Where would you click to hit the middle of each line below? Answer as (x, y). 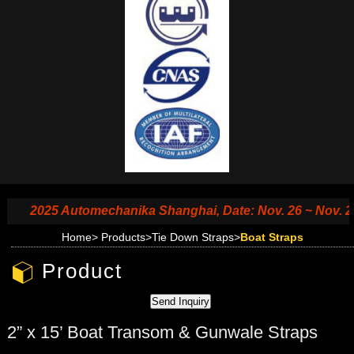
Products (123, 237)
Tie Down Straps (192, 237)
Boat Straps (271, 237)
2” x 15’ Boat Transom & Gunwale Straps (162, 332)
